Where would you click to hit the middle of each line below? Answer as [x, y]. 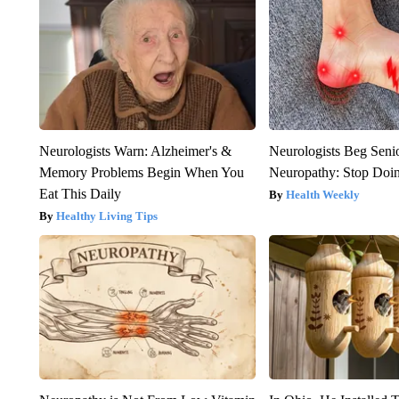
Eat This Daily [80, 194]
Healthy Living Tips [106, 216]
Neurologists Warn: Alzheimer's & [135, 151]
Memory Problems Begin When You [141, 173]
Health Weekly [323, 195]
